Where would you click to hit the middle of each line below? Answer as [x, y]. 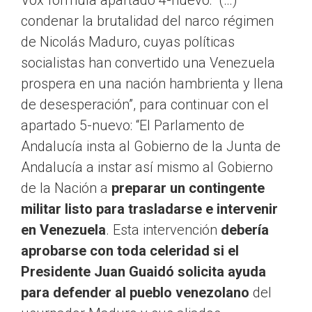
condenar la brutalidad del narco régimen [147, 21]
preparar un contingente [188, 188]
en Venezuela [63, 230]
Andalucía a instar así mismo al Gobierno [147, 167]
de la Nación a [66, 188]
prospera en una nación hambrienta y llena [152, 84]
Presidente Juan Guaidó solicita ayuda [143, 272]
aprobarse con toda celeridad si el [130, 251]
